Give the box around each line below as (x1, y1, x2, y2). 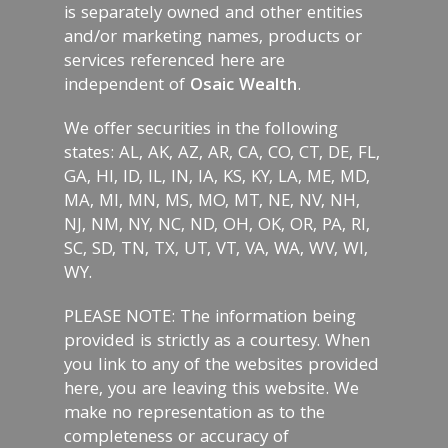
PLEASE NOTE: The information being (64, 304, 356, 333)
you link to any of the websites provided (64, 352, 379, 381)
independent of (64, 72, 190, 101)
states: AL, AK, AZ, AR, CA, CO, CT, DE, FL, (64, 140, 380, 169)
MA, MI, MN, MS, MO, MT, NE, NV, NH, (64, 188, 360, 217)
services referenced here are (64, 48, 285, 77)
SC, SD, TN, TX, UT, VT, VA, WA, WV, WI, (64, 236, 368, 265)
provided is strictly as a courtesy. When (64, 328, 370, 357)
